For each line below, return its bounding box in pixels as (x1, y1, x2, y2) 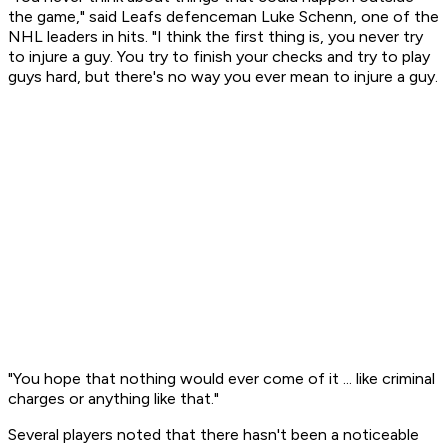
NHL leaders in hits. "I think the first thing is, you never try (8, 27, 423, 47)
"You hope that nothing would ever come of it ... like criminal (8, 369, 435, 389)
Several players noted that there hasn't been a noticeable (8, 425, 419, 445)
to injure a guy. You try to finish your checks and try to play (8, 47, 430, 67)
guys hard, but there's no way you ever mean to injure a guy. (8, 67, 438, 87)
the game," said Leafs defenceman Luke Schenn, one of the (8, 7, 439, 27)
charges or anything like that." (8, 389, 219, 409)
